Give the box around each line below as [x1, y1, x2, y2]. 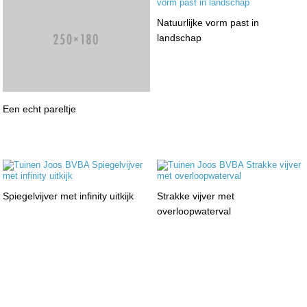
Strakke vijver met [156, 190, 234, 201]
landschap [156, 32, 201, 43]
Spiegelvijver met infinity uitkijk [3, 190, 134, 201]
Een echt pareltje [3, 103, 77, 115]
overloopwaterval [156, 205, 231, 217]
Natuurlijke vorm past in [156, 16, 259, 28]
